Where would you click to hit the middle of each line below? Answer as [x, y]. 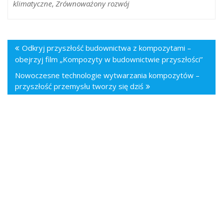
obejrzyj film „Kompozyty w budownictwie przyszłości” [109, 59]
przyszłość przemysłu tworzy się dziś [79, 86]
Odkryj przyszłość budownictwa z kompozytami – [107, 48]
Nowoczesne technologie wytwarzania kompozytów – [107, 75]
